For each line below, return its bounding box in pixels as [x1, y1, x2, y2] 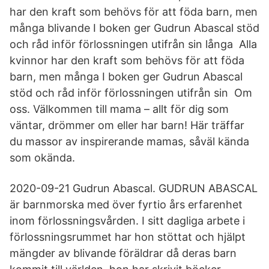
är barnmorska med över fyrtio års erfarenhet [10, 198, 243, 211]
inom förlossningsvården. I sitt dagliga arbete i [10, 214, 245, 227]
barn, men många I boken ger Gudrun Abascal [10, 70, 243, 83]
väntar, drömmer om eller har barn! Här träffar [10, 119, 244, 131]
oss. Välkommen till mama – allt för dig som [10, 103, 229, 115]
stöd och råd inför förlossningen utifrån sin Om [10, 86, 252, 99]
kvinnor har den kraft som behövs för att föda [10, 54, 244, 67]
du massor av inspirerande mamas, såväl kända [10, 135, 249, 148]
